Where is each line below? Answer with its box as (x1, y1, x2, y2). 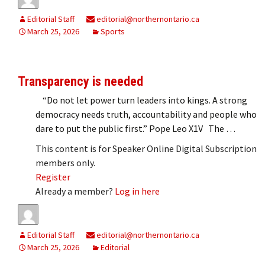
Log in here (115, 185, 160, 198)
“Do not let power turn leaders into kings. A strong (35, 94, 247, 106)
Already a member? (35, 185, 115, 198)
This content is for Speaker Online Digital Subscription (35, 143, 257, 155)
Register (35, 171, 70, 183)
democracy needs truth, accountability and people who (35, 108, 257, 121)
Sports (101, 26, 125, 37)
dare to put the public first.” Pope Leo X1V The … (35, 122, 235, 135)
